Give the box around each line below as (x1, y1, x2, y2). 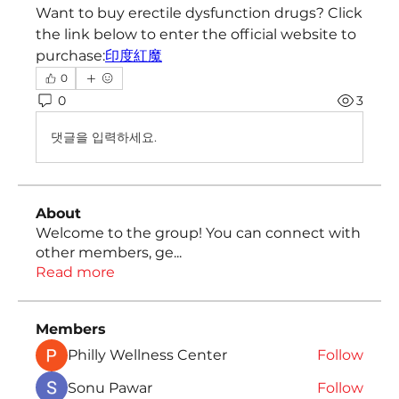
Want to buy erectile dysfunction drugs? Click (36, 4, 362, 21)
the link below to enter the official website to (36, 26, 356, 43)
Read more (36, 264, 115, 281)
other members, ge (36, 244, 174, 261)
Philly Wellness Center (68, 346, 227, 363)
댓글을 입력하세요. (51, 128, 157, 145)
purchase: (36, 47, 105, 64)
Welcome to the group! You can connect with (36, 224, 361, 241)
